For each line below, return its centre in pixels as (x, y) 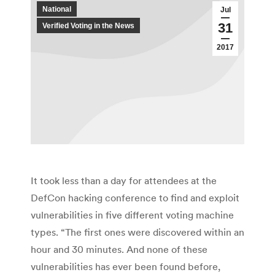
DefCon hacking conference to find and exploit (135, 198)
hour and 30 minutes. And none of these (119, 250)
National (57, 9)
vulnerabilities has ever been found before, (126, 267)
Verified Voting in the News (88, 25)
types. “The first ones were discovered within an (137, 232)
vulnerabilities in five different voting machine (132, 215)
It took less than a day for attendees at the (124, 181)
